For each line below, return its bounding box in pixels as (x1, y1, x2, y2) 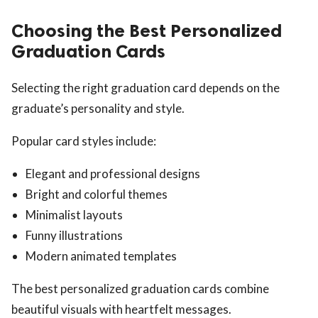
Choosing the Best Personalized (11, 20, 282, 43)
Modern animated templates (26, 248, 177, 264)
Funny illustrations (26, 228, 123, 243)
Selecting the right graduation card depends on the (11, 80, 280, 96)
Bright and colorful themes (26, 187, 168, 202)
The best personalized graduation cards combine (11, 281, 269, 297)
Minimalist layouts (26, 207, 123, 223)
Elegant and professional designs (26, 166, 200, 182)
